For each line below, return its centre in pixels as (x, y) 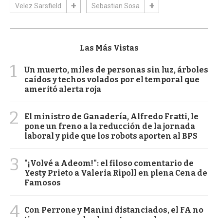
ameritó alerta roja (63, 90)
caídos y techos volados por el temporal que (112, 80)
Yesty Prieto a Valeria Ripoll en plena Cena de (116, 173)
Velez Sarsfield (38, 6)
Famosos (43, 183)
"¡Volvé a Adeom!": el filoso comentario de (109, 163)
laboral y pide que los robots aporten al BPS (111, 136)
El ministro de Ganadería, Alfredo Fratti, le (111, 117)
